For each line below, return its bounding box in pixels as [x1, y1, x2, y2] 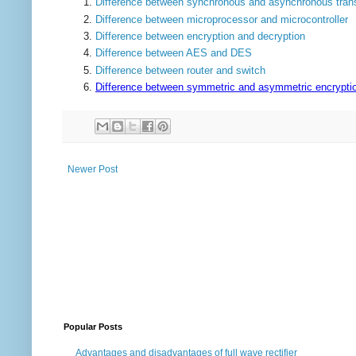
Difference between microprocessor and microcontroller [95, 13, 348, 25]
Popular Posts [64, 322, 122, 332]
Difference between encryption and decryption [95, 29, 305, 42]
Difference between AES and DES [95, 47, 252, 60]
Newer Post [68, 164, 118, 176]
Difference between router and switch [95, 64, 265, 76]
